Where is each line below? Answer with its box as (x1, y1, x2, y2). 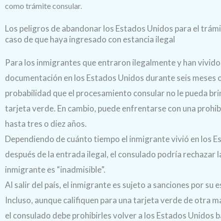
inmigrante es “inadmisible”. (5, 164, 106, 175)
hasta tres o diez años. (5, 118, 87, 129)
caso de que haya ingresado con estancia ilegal (5, 34, 175, 44)
